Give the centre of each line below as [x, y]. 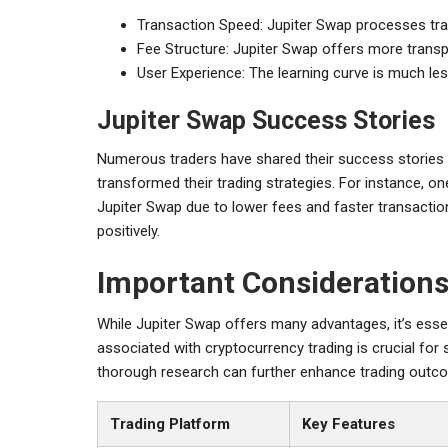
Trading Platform [170, 423]
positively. [128, 230]
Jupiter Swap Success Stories [266, 120]
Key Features [348, 423]
